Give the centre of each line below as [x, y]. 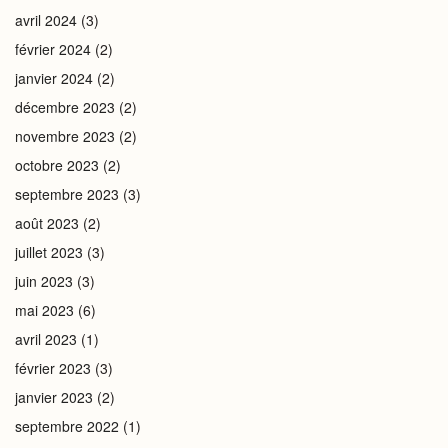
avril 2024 [46, 20]
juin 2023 [44, 281]
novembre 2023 [65, 136]
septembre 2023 [67, 194]
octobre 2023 [57, 165]
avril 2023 [46, 339]
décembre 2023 [65, 107]
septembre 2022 [67, 426]
